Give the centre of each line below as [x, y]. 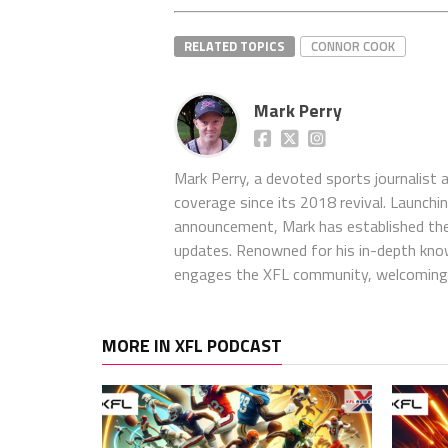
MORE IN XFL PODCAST [192, 345]
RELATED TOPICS [234, 46]
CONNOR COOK [353, 46]
